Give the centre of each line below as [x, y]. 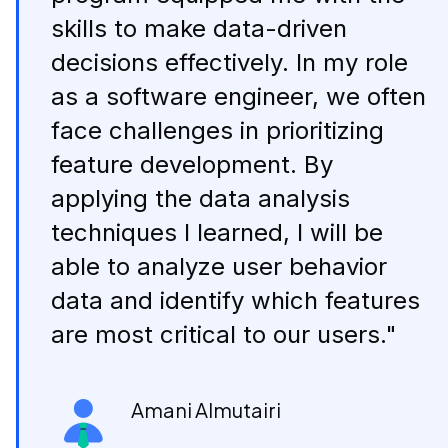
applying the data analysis [200, 199]
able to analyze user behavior [219, 267]
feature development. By [192, 165]
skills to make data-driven [199, 29]
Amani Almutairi [206, 410]
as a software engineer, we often [238, 97]
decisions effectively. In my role [229, 63]
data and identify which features [235, 301]
